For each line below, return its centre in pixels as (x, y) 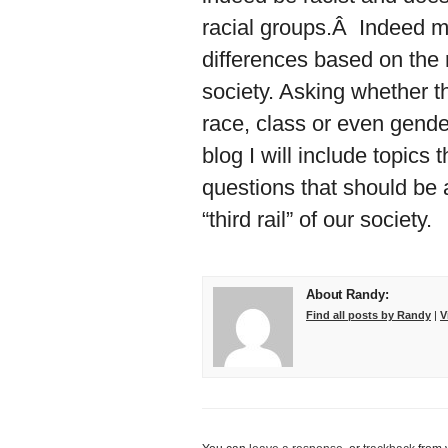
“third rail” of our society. (317, 219)
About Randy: (347, 294)
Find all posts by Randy (368, 315)
